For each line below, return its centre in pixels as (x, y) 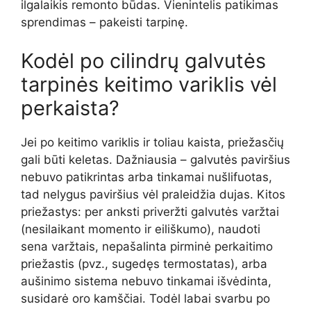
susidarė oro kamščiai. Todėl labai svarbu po (145, 298)
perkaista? (70, 108)
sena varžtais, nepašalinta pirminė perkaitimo (147, 246)
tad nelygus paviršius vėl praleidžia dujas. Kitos (153, 194)
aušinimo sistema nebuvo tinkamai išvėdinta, (146, 281)
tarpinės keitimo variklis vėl (149, 84)
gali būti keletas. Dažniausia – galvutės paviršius (155, 159)
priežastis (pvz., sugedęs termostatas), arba (144, 263)
